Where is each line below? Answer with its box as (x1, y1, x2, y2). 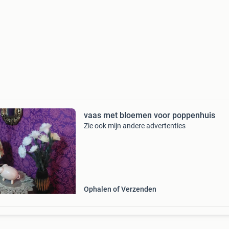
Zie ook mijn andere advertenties (83, 122, 186, 130)
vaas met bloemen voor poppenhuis (83, 110, 215, 120)
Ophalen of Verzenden (83, 185, 156, 193)
